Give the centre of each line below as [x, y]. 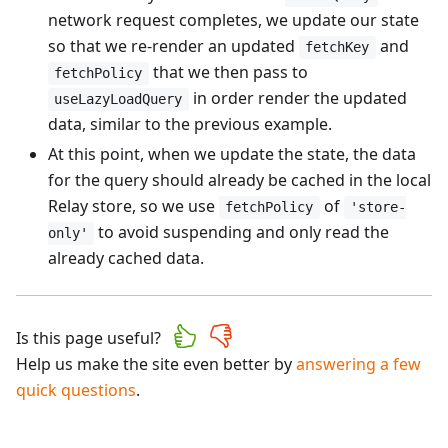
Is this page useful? [88, 337]
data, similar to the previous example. [190, 123]
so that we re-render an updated [173, 45]
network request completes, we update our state [233, 19]
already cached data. [126, 257]
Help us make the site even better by [154, 363]
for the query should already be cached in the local [239, 179]
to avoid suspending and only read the [242, 231]
